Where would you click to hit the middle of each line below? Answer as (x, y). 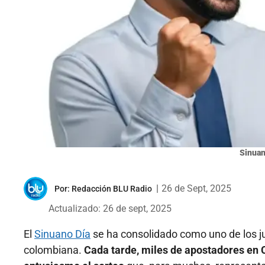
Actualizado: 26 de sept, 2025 (110, 209)
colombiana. (54, 250)
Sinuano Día (62, 234)
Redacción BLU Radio (112, 189)
